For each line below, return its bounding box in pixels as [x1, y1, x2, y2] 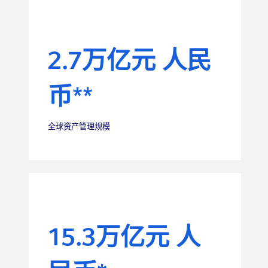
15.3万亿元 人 [48, 227, 201, 251]
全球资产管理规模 [48, 123, 111, 131]
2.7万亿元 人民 [48, 50, 212, 75]
